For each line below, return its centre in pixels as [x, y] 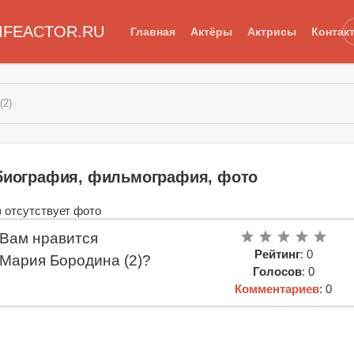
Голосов [277, 271]
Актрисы [271, 31]
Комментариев [277, 288]
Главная [153, 31]
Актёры [211, 31]
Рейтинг [277, 254]
